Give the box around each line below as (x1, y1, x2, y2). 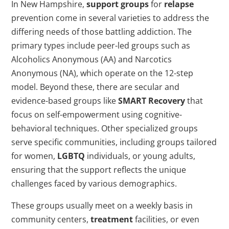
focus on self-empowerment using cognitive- (11, 109, 182, 121)
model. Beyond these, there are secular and (11, 81, 180, 93)
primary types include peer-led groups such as (11, 40, 191, 52)
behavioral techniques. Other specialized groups (11, 123, 198, 134)
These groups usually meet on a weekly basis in (11, 200, 193, 212)
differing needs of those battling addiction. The (11, 26, 192, 38)
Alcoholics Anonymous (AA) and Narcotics (11, 54, 172, 65)
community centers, (11, 214, 91, 225)
